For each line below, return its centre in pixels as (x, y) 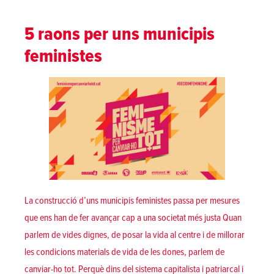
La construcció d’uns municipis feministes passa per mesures (132, 201)
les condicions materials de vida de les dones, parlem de (124, 252)
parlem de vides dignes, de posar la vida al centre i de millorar (135, 235)
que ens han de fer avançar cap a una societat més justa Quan (133, 218)
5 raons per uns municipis (120, 34)
